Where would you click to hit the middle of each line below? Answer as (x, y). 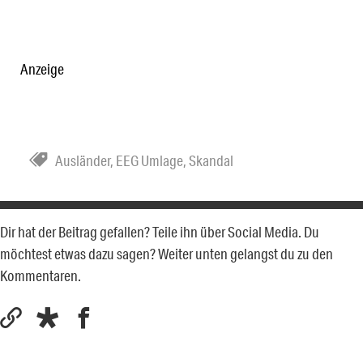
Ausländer (83, 160)
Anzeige (42, 68)
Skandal (211, 160)
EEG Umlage (149, 160)
